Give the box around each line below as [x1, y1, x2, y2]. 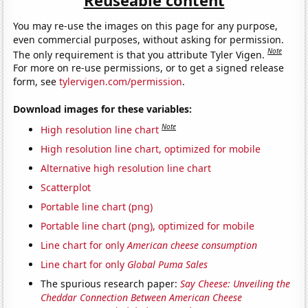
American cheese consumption [127, 238, 258, 252]
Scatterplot [41, 180, 91, 194]
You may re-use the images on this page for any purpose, [13, 19, 278, 32]
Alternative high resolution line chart [41, 161, 212, 175]
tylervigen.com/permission [59, 75, 183, 89]
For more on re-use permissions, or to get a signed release [13, 61, 285, 75]
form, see [13, 75, 60, 89]
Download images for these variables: [13, 102, 192, 116]
